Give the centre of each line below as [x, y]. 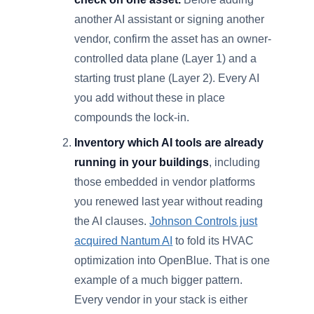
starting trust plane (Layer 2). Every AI [167, 78]
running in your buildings [142, 162]
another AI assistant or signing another [170, 19]
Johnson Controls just [204, 221]
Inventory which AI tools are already [169, 143]
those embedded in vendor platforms [165, 182]
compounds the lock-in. [132, 117]
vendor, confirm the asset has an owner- [173, 39]
